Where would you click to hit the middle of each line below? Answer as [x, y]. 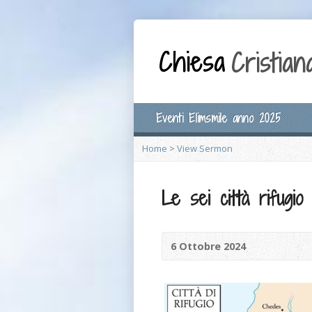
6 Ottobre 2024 [208, 246]
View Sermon [205, 148]
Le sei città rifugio [232, 198]
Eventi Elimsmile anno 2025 [218, 118]
